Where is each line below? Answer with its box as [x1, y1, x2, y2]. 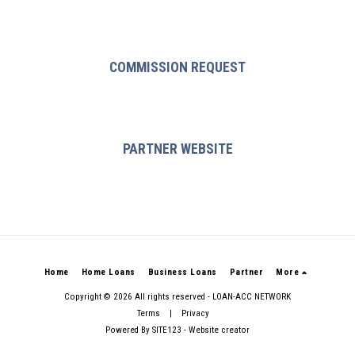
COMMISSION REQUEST [109, 59, 246, 75]
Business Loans [147, 266, 217, 277]
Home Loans [81, 266, 136, 277]
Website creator [189, 324, 250, 335]
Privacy [181, 307, 209, 319]
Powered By [105, 324, 152, 335]
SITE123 [152, 324, 181, 335]
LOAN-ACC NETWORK [212, 291, 291, 302]
